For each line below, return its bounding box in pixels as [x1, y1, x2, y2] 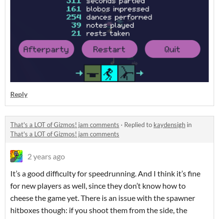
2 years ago [27, 152, 65, 161]
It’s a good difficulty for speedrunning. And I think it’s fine [10, 169, 200, 178]
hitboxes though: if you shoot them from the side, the [10, 205, 187, 215]
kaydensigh [153, 121, 185, 129]
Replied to [124, 121, 153, 129]
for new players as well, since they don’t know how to [10, 181, 186, 191]
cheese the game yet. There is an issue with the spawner [10, 193, 195, 203]
